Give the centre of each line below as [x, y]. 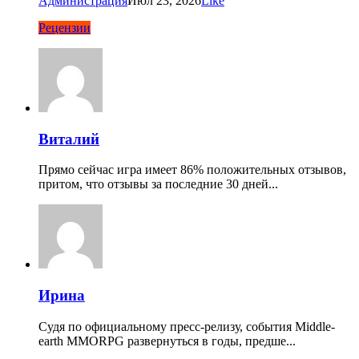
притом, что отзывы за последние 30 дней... [158, 184]
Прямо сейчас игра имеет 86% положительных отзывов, [192, 170]
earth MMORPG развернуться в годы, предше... [167, 341]
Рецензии [65, 28]
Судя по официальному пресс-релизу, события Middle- [187, 326]
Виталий [69, 139]
